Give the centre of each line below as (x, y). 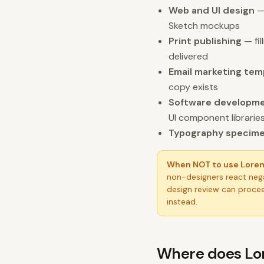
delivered (188, 56)
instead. (182, 202)
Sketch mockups (204, 26)
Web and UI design (212, 10)
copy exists (193, 87)
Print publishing (205, 41)
